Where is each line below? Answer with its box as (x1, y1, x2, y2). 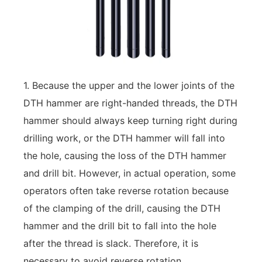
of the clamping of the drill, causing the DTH (23, 202, 220, 214)
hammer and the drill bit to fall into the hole (23, 219, 216, 232)
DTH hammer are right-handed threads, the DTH (23, 96, 237, 109)
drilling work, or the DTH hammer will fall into (23, 132, 225, 144)
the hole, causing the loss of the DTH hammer (23, 149, 226, 161)
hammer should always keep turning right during (23, 114, 237, 126)
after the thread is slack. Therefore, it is (23, 237, 198, 249)
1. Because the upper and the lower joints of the (23, 79, 235, 91)
